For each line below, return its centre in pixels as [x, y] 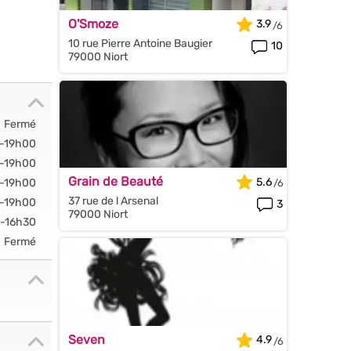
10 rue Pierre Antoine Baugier [140, 43]
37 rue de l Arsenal [113, 201]
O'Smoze [93, 24]
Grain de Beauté [116, 182]
